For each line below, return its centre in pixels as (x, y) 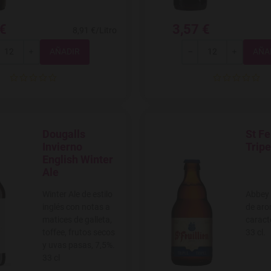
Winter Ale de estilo (77, 194)
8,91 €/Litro (95, 30)
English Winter (78, 159)
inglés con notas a (76, 207)
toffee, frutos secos (79, 232)
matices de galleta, (77, 219)
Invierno (62, 146)
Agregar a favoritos (73, 140)
